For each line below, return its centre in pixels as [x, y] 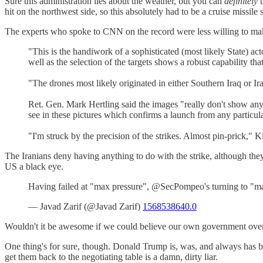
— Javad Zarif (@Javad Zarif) [85, 206]
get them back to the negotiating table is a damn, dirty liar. [111, 257]
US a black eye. [34, 166]
